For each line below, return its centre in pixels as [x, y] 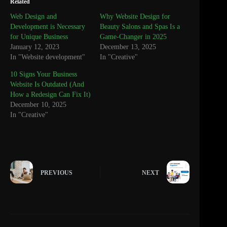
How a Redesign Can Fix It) [50, 95]
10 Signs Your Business [44, 74]
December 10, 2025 [38, 105]
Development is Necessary [48, 27]
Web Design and [33, 17]
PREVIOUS [56, 173]
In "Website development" [48, 57]
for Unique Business [39, 37]
